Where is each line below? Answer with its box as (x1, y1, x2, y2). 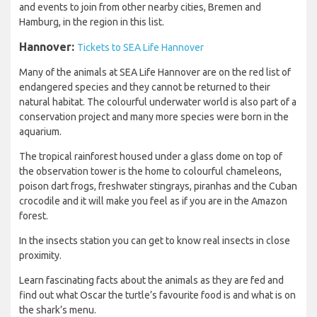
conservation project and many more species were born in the (19, 111, 289, 123)
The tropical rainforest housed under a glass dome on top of (19, 151, 282, 163)
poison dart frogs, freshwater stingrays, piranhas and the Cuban (19, 180, 297, 192)
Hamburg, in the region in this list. (19, 16, 164, 28)
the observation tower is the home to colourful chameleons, (19, 166, 282, 178)
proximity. (19, 250, 62, 262)
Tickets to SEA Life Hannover (77, 42, 204, 54)
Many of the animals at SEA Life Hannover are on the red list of (19, 67, 291, 79)
